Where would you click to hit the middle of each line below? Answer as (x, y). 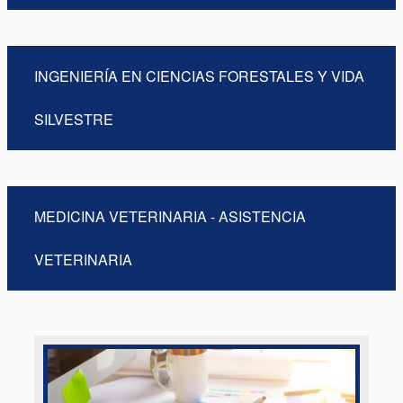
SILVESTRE (74, 119)
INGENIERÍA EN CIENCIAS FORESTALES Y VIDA (199, 76)
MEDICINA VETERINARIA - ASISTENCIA (170, 216)
